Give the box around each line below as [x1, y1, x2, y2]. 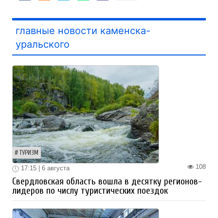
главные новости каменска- [16, 25, 150, 37]
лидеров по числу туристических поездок [12, 185, 168, 196]
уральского [16, 38, 70, 51]
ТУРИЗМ [19, 149, 38, 157]
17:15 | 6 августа [19, 164, 70, 172]
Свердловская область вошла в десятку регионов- [12, 176, 202, 187]
